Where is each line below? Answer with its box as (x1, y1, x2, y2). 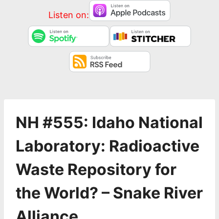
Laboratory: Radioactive (16, 136, 199, 155)
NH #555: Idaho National (16, 113, 203, 132)
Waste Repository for (16, 160, 176, 179)
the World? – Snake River (16, 183, 203, 202)
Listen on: (48, 9, 89, 20)
